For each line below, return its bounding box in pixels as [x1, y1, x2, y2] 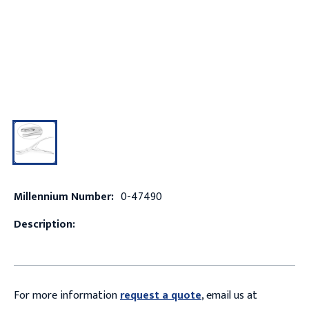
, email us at [201, 286, 257, 305]
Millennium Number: [13, 187, 114, 206]
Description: [13, 215, 75, 234]
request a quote [119, 286, 201, 305]
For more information [13, 286, 120, 305]
